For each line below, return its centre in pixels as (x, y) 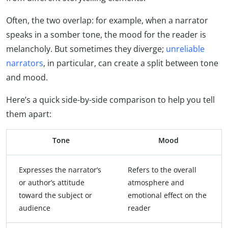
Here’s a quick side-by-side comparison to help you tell (110, 99)
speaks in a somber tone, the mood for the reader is (106, 34)
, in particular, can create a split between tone (131, 63)
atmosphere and (156, 182)
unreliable (185, 49)
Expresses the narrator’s (60, 169)
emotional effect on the (167, 195)
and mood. (27, 77)
